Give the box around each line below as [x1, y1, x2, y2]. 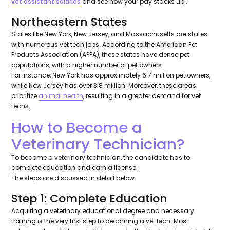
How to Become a [11, 117, 143, 139]
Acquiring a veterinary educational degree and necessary [11, 206, 195, 216]
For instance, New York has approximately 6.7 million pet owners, [11, 71, 211, 80]
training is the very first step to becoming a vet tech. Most [11, 217, 189, 226]
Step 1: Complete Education [11, 190, 174, 207]
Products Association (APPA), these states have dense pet [11, 50, 190, 60]
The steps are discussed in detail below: [11, 174, 138, 183]
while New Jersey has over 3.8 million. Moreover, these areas [11, 81, 197, 90]
